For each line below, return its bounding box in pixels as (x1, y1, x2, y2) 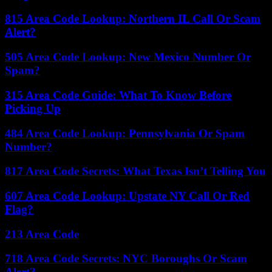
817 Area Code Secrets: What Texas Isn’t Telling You (5, 165, 266, 178)
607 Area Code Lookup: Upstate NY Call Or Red (5, 189, 250, 202)
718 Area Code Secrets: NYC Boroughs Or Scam (5, 252, 247, 265)
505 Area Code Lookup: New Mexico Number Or (5, 50, 251, 64)
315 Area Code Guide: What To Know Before (5, 88, 231, 101)
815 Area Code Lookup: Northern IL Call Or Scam (5, 12, 260, 25)
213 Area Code (5, 227, 79, 240)
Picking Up (5, 101, 61, 115)
